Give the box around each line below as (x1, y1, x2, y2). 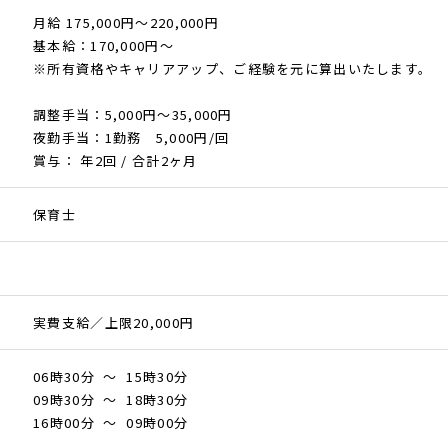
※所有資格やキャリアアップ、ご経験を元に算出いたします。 (33, 59, 433, 79)
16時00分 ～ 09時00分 (33, 413, 189, 433)
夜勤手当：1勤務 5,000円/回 (33, 128, 230, 148)
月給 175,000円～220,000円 (33, 13, 220, 33)
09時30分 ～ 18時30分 (33, 390, 189, 410)
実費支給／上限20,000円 (33, 313, 195, 333)
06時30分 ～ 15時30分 (33, 367, 189, 387)
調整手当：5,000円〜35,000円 (33, 105, 233, 125)
